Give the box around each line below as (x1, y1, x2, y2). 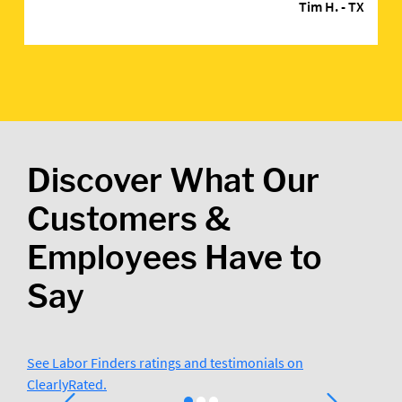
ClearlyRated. (27, 375, 107, 393)
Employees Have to (27, 238, 322, 277)
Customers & (27, 199, 231, 239)
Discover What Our (27, 161, 319, 200)
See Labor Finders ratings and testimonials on (27, 354, 303, 371)
